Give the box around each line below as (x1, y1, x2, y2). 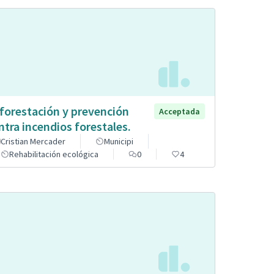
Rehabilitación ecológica (9, 149, 98, 160)
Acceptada (159, 106, 200, 117)
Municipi (104, 136, 133, 147)
